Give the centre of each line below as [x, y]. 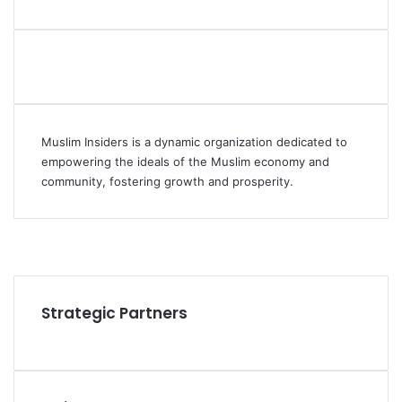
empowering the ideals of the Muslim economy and [185, 162]
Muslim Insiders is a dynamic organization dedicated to [194, 142]
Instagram [40, 265]
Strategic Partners [114, 313]
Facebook [40, 227]
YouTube [37, 246]
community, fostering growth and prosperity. [167, 181]
